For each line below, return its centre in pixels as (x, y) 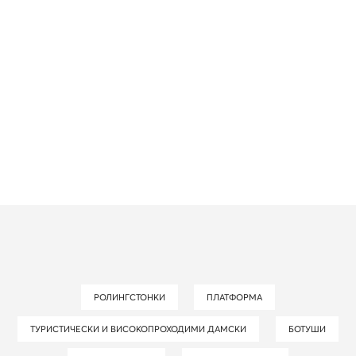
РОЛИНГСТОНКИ (132, 297)
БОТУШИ (310, 329)
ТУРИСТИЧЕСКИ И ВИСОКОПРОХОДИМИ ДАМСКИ (141, 329)
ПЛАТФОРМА (238, 297)
